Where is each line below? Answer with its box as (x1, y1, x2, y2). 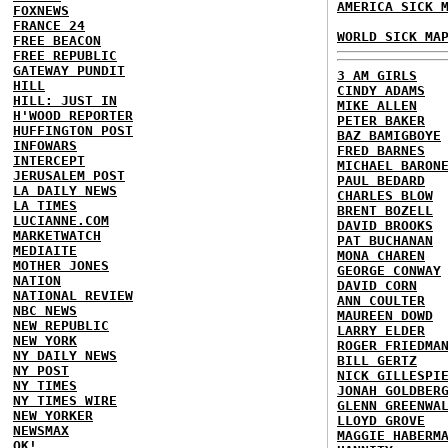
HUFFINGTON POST (13, 122, 133, 138)
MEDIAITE (13, 242, 77, 258)
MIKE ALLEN (337, 97, 417, 113)
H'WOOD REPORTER (13, 107, 133, 123)
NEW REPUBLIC (13, 317, 109, 333)
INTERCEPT (13, 152, 85, 168)
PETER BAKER (337, 112, 425, 128)
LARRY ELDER (337, 322, 425, 338)
